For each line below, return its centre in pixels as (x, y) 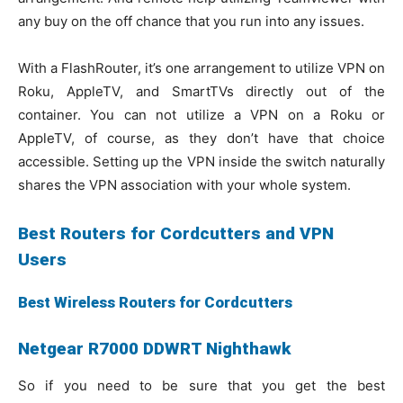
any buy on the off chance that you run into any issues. (191, 21)
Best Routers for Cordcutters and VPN (176, 233)
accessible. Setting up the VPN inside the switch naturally (201, 161)
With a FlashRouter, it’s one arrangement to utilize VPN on (201, 68)
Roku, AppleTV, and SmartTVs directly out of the (201, 91)
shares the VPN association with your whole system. (184, 185)
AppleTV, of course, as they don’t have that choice (201, 138)
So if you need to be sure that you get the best (201, 385)
